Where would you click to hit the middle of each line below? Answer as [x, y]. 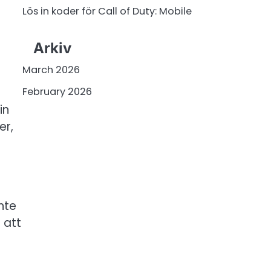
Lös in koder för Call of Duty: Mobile [107, 11]
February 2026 [57, 92]
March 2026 [51, 70]
